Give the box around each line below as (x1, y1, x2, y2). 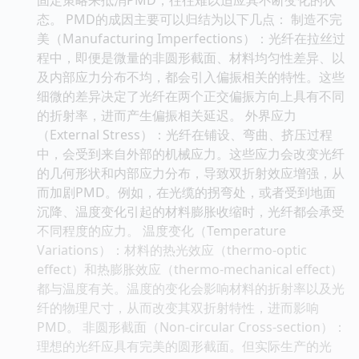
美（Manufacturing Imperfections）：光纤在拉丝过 (37, 29, 345, 47)
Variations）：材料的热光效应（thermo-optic (37, 240, 307, 259)
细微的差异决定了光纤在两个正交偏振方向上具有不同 (37, 87, 345, 105)
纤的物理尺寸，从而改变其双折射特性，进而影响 (37, 298, 319, 317)
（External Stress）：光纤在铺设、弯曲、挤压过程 (37, 125, 333, 143)
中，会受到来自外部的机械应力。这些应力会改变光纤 (37, 144, 345, 163)
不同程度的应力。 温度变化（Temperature (37, 221, 286, 240)
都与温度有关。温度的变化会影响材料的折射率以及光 (37, 279, 345, 297)
